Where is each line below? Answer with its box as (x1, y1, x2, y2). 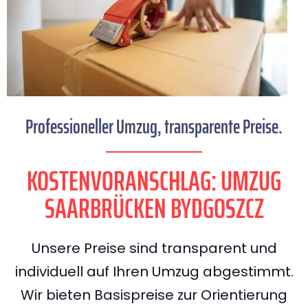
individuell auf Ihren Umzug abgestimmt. (14, 262, 294, 282)
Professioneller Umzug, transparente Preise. (25, 111, 283, 142)
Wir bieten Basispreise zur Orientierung (21, 285, 287, 305)
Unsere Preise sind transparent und (31, 239, 277, 258)
